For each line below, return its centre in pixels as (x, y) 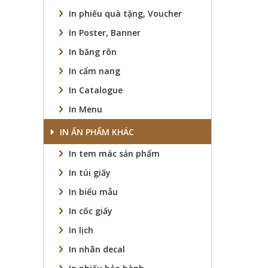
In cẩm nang (95, 71)
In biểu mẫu (93, 192)
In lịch (81, 230)
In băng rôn (93, 52)
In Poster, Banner (105, 33)
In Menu (86, 109)
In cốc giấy (91, 211)
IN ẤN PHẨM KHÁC (97, 132)
